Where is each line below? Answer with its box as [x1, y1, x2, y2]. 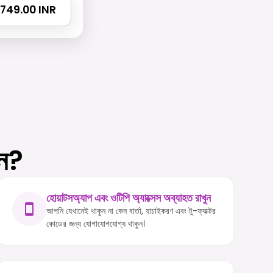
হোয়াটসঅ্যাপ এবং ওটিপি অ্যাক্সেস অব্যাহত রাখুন [46, 191, 211, 206]
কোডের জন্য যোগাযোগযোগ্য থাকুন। [46, 218, 145, 230]
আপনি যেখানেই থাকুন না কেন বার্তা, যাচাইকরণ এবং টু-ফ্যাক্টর [46, 205, 216, 218]
